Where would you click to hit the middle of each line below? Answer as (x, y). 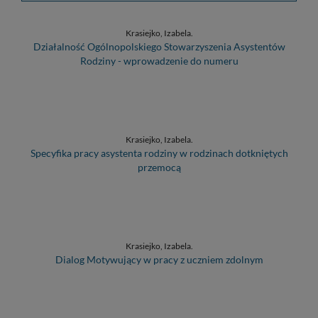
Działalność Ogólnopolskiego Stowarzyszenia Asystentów (159, 46)
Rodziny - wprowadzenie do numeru (159, 60)
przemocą (159, 167)
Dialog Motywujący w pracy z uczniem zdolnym (159, 259)
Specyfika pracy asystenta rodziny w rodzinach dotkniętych (159, 153)
